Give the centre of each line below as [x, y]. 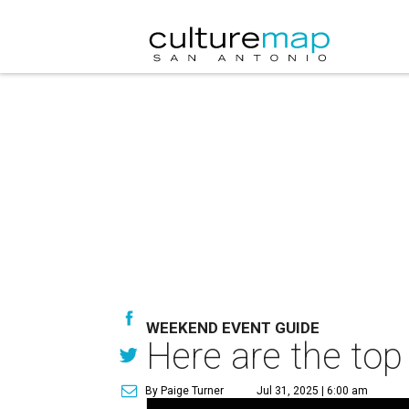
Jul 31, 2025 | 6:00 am [312, 391]
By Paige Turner [184, 391]
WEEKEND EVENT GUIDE [233, 328]
